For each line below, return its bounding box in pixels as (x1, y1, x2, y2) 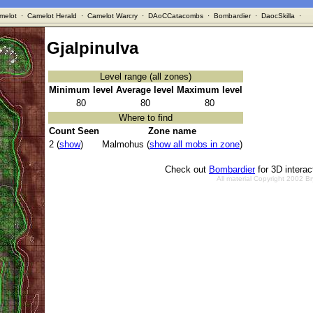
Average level (116, 85, 174, 96)
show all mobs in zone (150, 139, 240, 150)
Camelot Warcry (87, 12, 138, 20)
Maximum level (177, 85, 242, 96)
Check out (165, 164, 209, 175)
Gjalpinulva (47, 38, 138, 58)
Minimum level (49, 85, 113, 96)
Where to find (119, 112, 173, 124)
